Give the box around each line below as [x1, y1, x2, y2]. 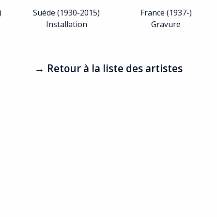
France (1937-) [140, 7, 192, 18]
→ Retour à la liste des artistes [34, 62, 183, 75]
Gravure [151, 19, 181, 30]
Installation [46, 19, 87, 30]
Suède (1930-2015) [33, 7, 100, 18]
